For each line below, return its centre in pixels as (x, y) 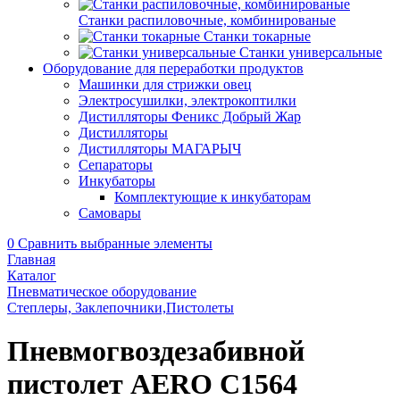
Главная (31, 259)
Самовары (110, 213)
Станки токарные (257, 36)
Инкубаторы (117, 181)
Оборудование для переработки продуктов (173, 68)
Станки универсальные (311, 52)
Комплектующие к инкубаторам (212, 197)
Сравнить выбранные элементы (115, 243)
